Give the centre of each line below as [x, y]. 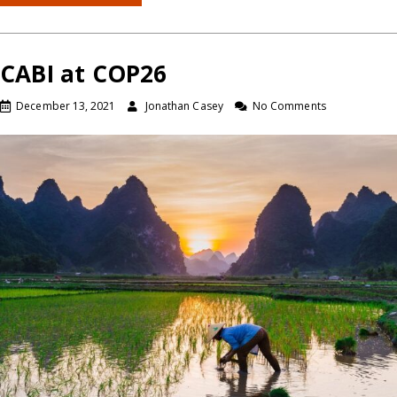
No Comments [289, 106]
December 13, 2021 [66, 106]
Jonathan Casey [184, 106]
